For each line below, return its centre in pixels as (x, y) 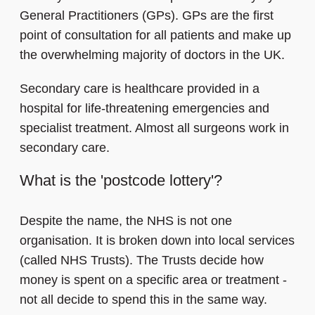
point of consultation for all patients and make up (155, 36)
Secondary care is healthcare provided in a (140, 89)
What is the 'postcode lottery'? (121, 181)
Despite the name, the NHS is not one (126, 221)
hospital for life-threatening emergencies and (144, 109)
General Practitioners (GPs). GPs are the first (147, 16)
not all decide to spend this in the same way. (145, 300)
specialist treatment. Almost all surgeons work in (154, 128)
